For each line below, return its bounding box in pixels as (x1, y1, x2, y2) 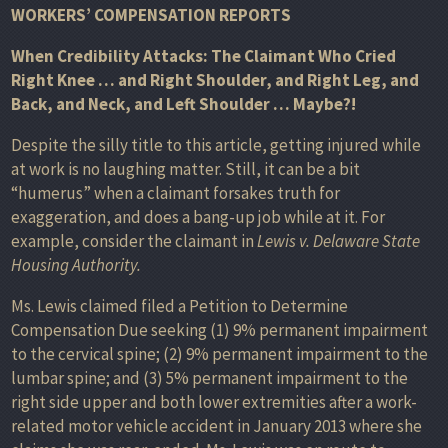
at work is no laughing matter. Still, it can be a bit (11, 157, 360, 180)
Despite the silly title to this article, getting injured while (11, 133, 421, 156)
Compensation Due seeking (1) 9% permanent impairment (11, 318, 428, 341)
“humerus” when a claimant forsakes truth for (11, 181, 340, 204)
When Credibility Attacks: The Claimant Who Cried (11, 44, 396, 67)
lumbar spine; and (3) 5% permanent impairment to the (11, 366, 408, 389)
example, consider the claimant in (11, 229, 257, 252)
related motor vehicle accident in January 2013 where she (11, 414, 422, 437)
